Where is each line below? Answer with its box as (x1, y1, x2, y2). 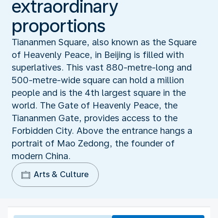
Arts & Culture (34, 169, 89, 179)
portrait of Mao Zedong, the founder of (12, 138, 175, 148)
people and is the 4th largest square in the (12, 87, 186, 98)
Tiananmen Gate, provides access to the (12, 112, 178, 123)
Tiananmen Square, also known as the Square (12, 36, 197, 47)
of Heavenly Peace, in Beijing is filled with (12, 49, 184, 60)
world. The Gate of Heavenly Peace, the (12, 100, 178, 110)
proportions (12, 15, 106, 36)
